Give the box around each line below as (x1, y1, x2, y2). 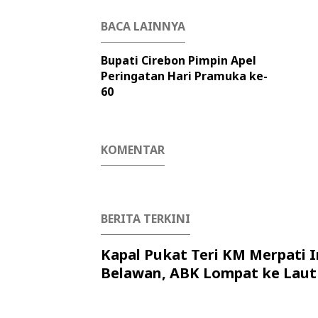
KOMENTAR (101, 142, 165, 158)
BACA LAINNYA (101, 18, 185, 34)
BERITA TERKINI (101, 211, 190, 226)
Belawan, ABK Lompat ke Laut (101, 263, 317, 283)
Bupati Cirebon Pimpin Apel (101, 53, 256, 68)
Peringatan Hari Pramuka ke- (101, 68, 268, 84)
